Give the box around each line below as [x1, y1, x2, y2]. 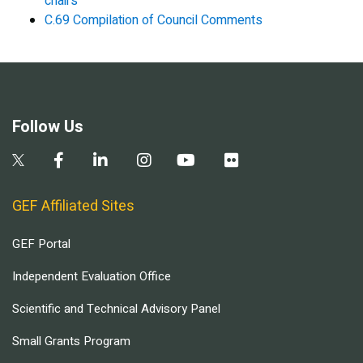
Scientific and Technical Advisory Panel [12, 300, 220, 318]
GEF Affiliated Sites [12, 195, 135, 218]
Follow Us [12, 115, 83, 139]
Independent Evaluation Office [12, 267, 171, 286]
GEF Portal [12, 235, 70, 254]
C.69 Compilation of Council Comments [45, 11, 263, 31]
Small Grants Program [12, 332, 130, 351]
